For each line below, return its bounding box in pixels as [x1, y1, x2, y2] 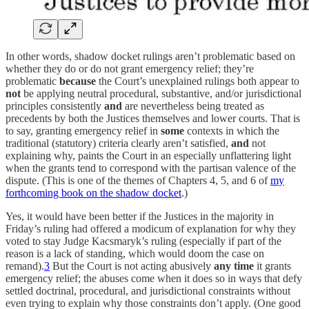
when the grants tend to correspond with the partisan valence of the [6, 161, 296, 174]
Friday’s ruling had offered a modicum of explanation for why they [6, 222, 296, 235]
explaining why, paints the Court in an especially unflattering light [6, 149, 291, 161]
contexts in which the [187, 124, 279, 137]
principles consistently [6, 99, 104, 112]
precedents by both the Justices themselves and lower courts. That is [6, 112, 300, 124]
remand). [6, 259, 44, 272]
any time [214, 259, 254, 272]
